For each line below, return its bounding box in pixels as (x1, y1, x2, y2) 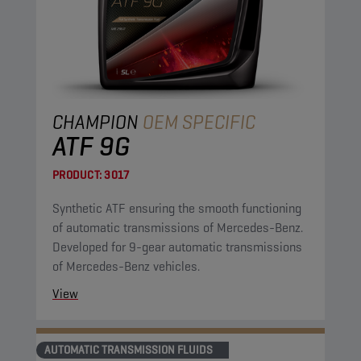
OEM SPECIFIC (143, 110, 255, 135)
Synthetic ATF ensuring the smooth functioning (52, 200, 301, 217)
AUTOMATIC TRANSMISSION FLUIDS (44, 342, 213, 357)
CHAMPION (52, 110, 143, 135)
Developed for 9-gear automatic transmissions (52, 239, 302, 255)
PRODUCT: (52, 168, 102, 182)
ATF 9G (52, 128, 131, 164)
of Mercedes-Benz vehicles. (52, 258, 200, 275)
